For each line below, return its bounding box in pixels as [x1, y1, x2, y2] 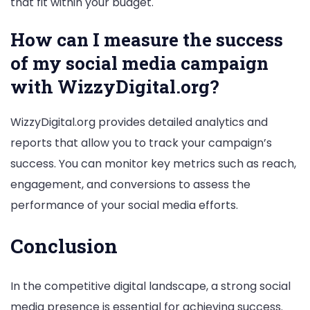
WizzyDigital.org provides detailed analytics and [10, 113, 268, 130]
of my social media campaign [10, 51, 268, 75]
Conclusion [10, 233, 118, 259]
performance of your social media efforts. [10, 197, 238, 213]
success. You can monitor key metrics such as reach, [10, 155, 296, 172]
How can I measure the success [10, 27, 283, 51]
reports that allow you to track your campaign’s [10, 134, 272, 151]
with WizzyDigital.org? [10, 74, 219, 98]
